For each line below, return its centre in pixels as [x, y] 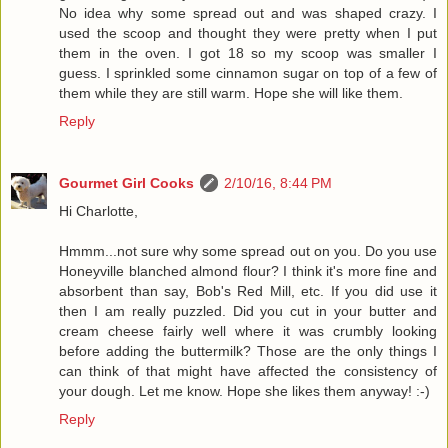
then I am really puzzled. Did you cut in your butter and [248, 311]
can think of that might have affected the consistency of [248, 371]
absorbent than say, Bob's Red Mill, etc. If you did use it [248, 291]
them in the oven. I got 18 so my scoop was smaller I [248, 53]
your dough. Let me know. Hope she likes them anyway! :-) [244, 391]
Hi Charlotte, [98, 211]
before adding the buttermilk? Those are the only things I [248, 351]
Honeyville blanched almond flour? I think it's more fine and [248, 271]
